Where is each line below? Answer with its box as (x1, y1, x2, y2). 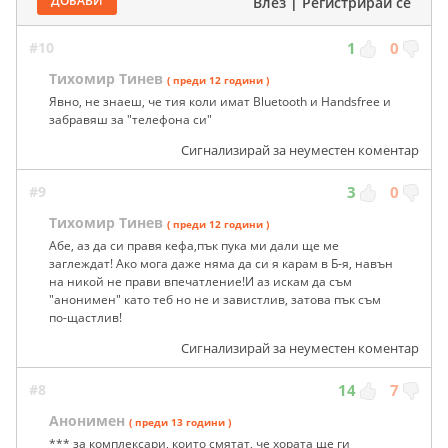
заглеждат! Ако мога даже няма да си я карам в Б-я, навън (49, 254, 393, 272)
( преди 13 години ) (129, 414, 231, 429)
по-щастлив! (49, 308, 122, 326)
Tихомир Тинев (49, 212, 163, 232)
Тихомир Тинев (49, 68, 163, 88)
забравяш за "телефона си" (49, 110, 212, 128)
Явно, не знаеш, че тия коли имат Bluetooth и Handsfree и (49, 92, 391, 110)
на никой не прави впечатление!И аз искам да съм (49, 272, 352, 290)
